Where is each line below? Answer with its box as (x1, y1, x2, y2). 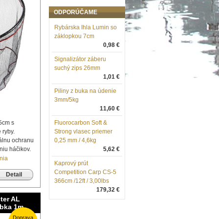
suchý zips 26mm (54, 65, 100, 71)
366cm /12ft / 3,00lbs (54, 177, 109, 184)
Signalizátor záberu (54, 56, 106, 63)
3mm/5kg (54, 96, 79, 103)
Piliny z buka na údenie (54, 88, 116, 94)
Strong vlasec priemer (54, 128, 112, 135)
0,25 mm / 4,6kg (54, 137, 96, 144)
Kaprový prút (54, 160, 88, 167)
